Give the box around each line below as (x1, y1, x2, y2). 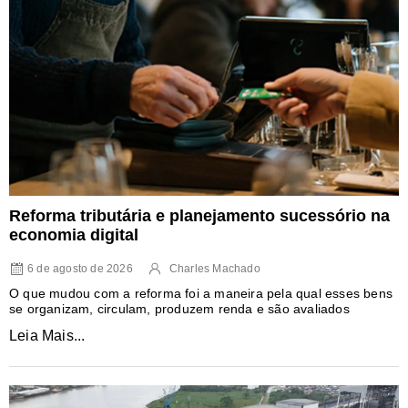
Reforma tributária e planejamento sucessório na (9, 207, 390, 226)
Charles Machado (168, 262, 260, 276)
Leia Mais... (9, 328, 86, 344)
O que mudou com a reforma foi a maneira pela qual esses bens (9, 286, 393, 301)
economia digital (9, 226, 138, 245)
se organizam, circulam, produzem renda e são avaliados (9, 301, 350, 317)
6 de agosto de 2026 (27, 262, 133, 276)
